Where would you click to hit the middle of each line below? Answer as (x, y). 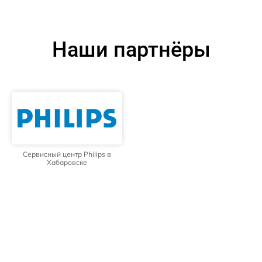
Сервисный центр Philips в (67, 154)
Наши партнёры (131, 49)
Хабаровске (67, 162)
